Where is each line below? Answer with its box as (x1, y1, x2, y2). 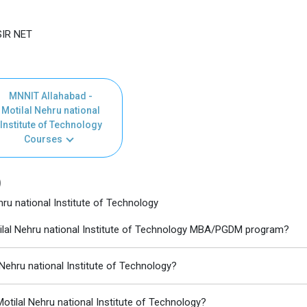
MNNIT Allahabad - (9, 90, 93, 102)
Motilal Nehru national (1, 105, 100, 116)
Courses (24, 134, 62, 145)
